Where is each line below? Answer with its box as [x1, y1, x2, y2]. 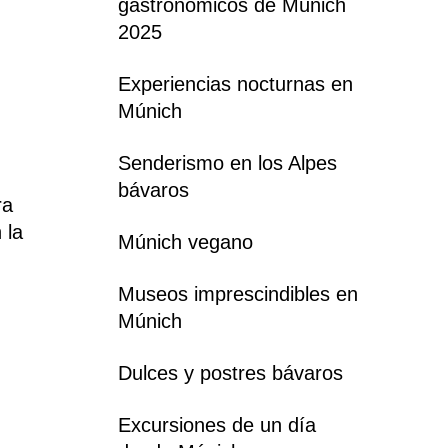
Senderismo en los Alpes [118, 151, 337, 174]
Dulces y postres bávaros [118, 361, 343, 384]
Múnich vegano [118, 230, 253, 253]
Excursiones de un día [118, 413, 316, 436]
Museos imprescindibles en [118, 282, 358, 305]
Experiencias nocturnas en [118, 72, 353, 95]
